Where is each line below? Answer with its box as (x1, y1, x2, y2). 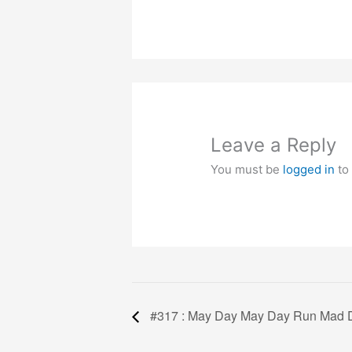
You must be (211, 162, 284, 178)
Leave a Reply (211, 134, 337, 157)
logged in (283, 162, 335, 178)
